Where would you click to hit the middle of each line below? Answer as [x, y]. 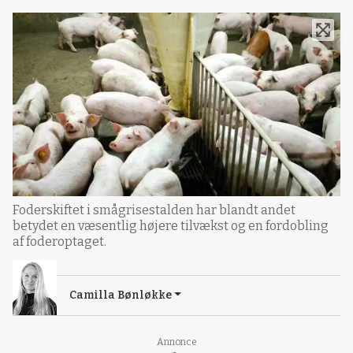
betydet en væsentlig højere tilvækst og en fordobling [171, 225]
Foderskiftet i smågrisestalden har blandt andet [154, 210]
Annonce [176, 342]
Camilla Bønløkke [121, 295]
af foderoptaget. [59, 241]
